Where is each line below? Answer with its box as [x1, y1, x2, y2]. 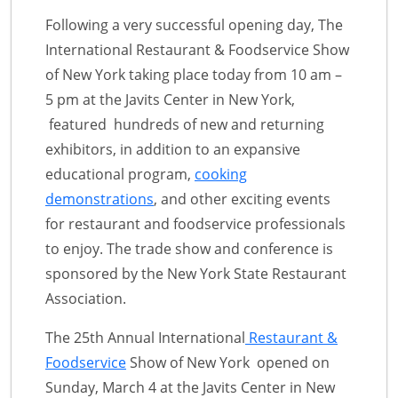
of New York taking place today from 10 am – [45, 65, 342, 85]
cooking [195, 164, 247, 185]
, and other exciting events [154, 189, 330, 210]
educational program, [45, 164, 195, 185]
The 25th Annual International [45, 328, 245, 348]
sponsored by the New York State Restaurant [45, 264, 346, 284]
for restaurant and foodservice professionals [45, 214, 346, 235]
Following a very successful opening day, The [45, 15, 343, 36]
